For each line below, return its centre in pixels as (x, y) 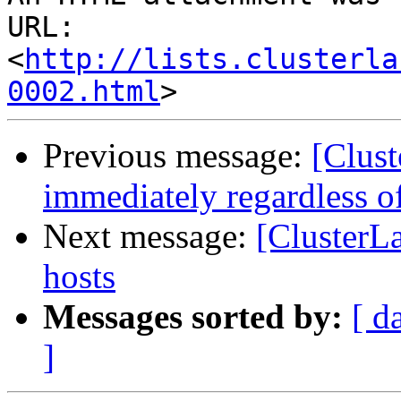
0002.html (84, 92)
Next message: (149, 236)
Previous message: (177, 156)
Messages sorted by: (193, 317)
